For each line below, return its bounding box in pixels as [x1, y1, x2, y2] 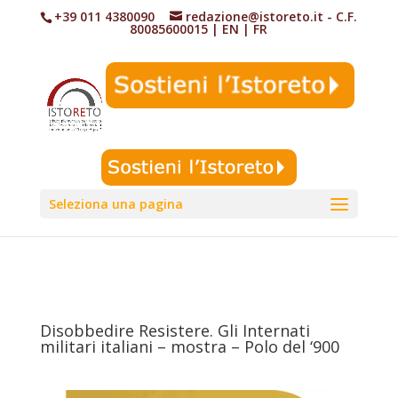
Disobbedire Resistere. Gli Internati [39, 320, 310, 341]
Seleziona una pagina [48, 195, 183, 212]
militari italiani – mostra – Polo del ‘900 [39, 336, 339, 357]
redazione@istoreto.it [186, 7, 324, 25]
